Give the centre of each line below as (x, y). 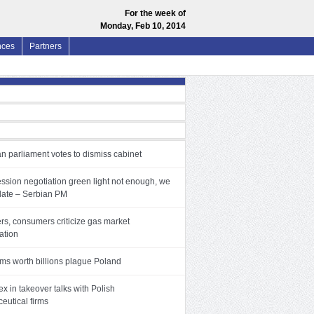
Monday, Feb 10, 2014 (143, 26)
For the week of (155, 13)
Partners (46, 46)
